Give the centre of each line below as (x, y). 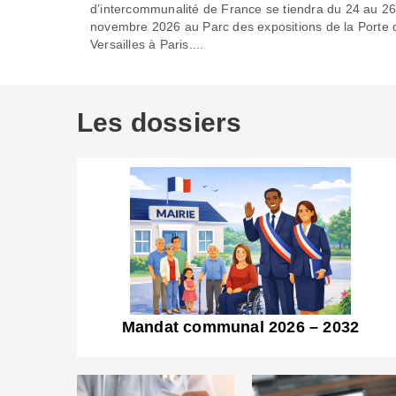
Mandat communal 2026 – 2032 (240, 327)
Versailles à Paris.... (147, 44)
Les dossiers (160, 123)
